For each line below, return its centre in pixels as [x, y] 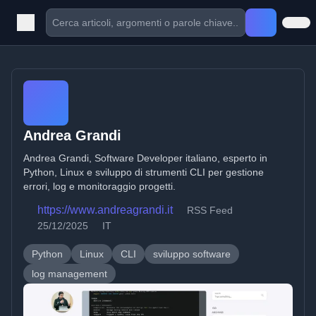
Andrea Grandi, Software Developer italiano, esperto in [145, 158]
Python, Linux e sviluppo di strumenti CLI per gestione [144, 172]
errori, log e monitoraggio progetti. [99, 186]
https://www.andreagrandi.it [105, 210]
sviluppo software [192, 254]
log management [69, 274]
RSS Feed [210, 210]
